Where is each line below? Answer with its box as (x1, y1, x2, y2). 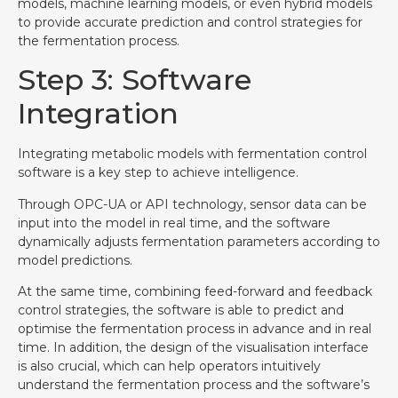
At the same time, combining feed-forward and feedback (18, 283, 372, 299)
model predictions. (18, 251, 132, 268)
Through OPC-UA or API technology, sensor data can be (18, 195, 367, 212)
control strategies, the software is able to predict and (18, 301, 344, 318)
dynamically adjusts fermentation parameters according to (18, 233, 380, 250)
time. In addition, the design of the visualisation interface (18, 338, 369, 355)
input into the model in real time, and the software (18, 214, 330, 231)
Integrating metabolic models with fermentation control (18, 146, 367, 163)
